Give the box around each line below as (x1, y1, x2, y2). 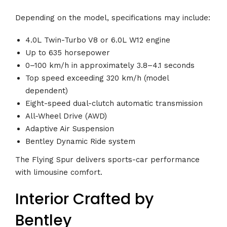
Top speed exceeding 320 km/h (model (25, 73, 169, 83)
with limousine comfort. (15, 167, 102, 177)
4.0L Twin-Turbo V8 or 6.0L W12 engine (25, 35, 170, 45)
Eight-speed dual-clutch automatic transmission (25, 99, 203, 108)
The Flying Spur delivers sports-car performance (15, 155, 200, 164)
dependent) (25, 86, 68, 96)
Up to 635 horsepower (25, 48, 110, 58)
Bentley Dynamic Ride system (25, 137, 135, 146)
